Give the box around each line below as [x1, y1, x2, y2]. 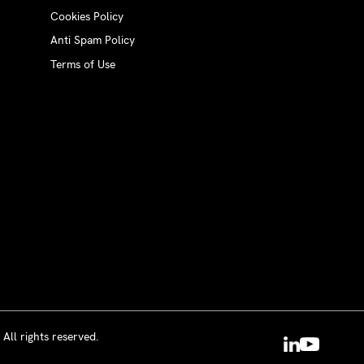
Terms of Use [50, 56, 116, 71]
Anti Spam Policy [50, 32, 136, 48]
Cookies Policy [50, 8, 124, 24]
